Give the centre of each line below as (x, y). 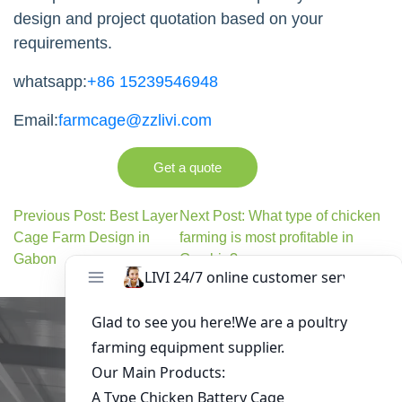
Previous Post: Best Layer (96, 215)
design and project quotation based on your (168, 18)
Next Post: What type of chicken (280, 215)
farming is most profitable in (267, 237)
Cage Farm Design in (82, 237)
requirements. (63, 43)
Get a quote (188, 167)
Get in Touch (201, 357)
